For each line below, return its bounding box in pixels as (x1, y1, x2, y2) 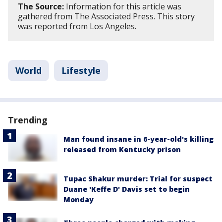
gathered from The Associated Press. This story (18, 11, 195, 22)
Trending (8, 114, 48, 126)
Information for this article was (64, 1, 181, 12)
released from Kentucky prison (63, 145, 181, 155)
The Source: (18, 1, 64, 12)
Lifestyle (61, 64, 101, 77)
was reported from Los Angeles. (18, 21, 138, 32)
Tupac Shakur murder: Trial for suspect (63, 174, 213, 184)
